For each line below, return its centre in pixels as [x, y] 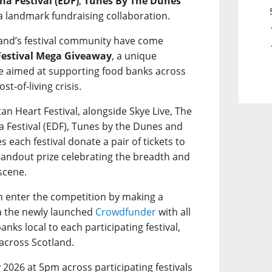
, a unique [134, 56]
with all [174, 212]
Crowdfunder [126, 212]
